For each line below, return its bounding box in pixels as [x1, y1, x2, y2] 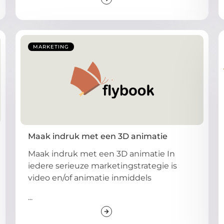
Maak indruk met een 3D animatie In [27, 149, 175, 159]
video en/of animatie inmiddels [27, 173, 151, 183]
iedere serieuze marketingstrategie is [27, 161, 177, 171]
